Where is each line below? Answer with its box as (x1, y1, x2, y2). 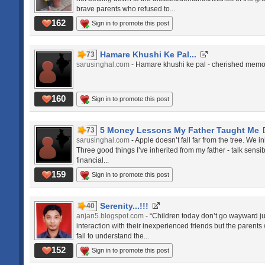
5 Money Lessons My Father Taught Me (100, 125, 259, 135)
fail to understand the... (76, 232, 149, 240)
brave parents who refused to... (76, 5, 175, 13)
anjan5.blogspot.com (76, 212, 144, 220)
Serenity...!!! (100, 201, 148, 211)
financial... (76, 156, 109, 164)
